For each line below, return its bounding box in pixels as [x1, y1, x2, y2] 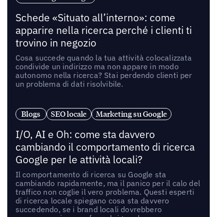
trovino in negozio [15, 36, 96, 50]
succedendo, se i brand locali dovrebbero [15, 204, 162, 214]
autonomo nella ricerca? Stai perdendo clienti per [15, 70, 192, 80]
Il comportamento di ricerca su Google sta [15, 169, 167, 179]
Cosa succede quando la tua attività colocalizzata [15, 53, 192, 63]
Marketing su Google [95, 108, 167, 119]
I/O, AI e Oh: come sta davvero [15, 127, 155, 141]
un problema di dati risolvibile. [15, 79, 124, 89]
